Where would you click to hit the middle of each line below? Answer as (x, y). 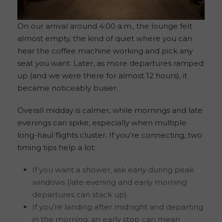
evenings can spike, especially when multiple (102, 122)
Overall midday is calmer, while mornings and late (110, 110)
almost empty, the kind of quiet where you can (105, 38)
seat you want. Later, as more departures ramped (111, 63)
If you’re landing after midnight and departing (118, 207)
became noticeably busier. (68, 88)
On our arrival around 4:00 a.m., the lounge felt (105, 26)
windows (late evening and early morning (110, 182)
